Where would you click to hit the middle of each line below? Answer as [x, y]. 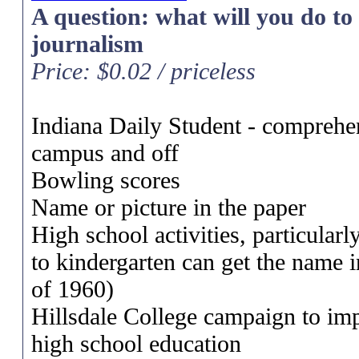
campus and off [105, 153]
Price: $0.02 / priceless [143, 71]
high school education [136, 343]
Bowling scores [106, 180]
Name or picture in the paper [169, 207]
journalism [87, 44]
